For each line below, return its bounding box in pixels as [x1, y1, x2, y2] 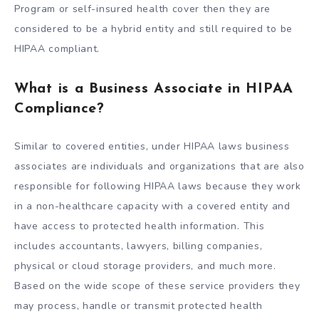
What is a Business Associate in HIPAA [14, 81, 293, 96]
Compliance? [14, 101, 105, 116]
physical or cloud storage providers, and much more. [14, 259, 276, 273]
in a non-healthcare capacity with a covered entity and [14, 199, 291, 214]
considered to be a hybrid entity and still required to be [14, 22, 293, 36]
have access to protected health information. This [14, 219, 265, 234]
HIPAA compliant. [14, 42, 100, 56]
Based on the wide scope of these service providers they [14, 279, 300, 293]
